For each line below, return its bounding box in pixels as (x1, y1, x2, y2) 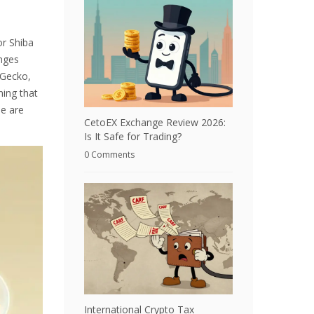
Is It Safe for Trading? (84, 130, 182, 143)
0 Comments (84, 149, 135, 161)
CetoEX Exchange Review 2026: (84, 116, 226, 129)
